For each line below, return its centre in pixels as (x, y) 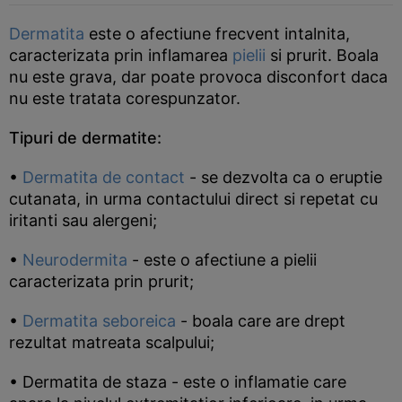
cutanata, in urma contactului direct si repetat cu (193, 199)
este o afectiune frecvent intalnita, (217, 34)
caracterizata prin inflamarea (121, 55)
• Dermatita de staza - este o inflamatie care (178, 382)
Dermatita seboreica (99, 321)
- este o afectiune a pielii (222, 260)
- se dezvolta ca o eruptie (284, 177)
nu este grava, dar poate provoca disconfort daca (198, 77)
